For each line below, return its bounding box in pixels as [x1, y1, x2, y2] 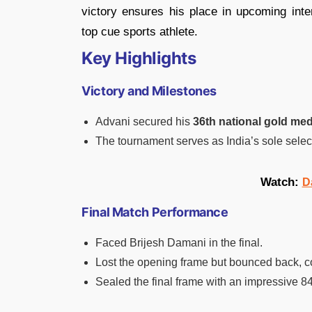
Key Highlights [81, 47, 196, 68]
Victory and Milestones [81, 83, 217, 98]
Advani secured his [95, 115, 193, 127]
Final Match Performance [81, 204, 228, 219]
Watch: [260, 175, 302, 189]
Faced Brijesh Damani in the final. [95, 236, 263, 249]
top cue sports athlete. [81, 24, 198, 38]
